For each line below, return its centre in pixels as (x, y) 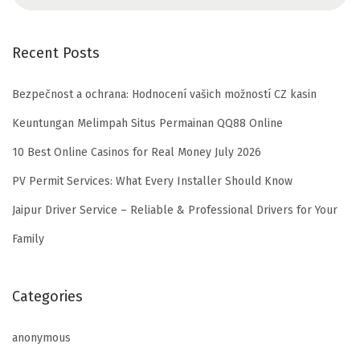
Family (28, 239)
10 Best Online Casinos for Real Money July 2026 (137, 152)
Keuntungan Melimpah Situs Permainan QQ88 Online (147, 123)
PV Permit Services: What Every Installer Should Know (152, 181)
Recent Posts (56, 53)
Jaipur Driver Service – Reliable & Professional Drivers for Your (175, 210)
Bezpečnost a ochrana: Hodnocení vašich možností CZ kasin (164, 94)
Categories (47, 296)
